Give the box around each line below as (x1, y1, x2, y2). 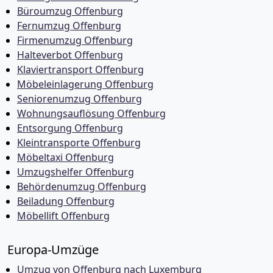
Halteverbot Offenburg (17, 48, 123, 62)
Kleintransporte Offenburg (17, 136, 141, 149)
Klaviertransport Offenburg (17, 63, 144, 76)
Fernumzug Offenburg (17, 19, 121, 32)
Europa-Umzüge (7, 241, 99, 258)
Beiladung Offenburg (17, 194, 115, 208)
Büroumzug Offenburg (17, 4, 123, 18)
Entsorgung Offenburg (17, 121, 123, 135)
